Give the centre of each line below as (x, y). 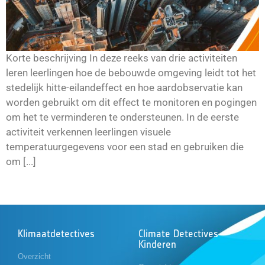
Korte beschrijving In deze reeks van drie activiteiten (122, 58)
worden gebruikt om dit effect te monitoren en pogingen (131, 102)
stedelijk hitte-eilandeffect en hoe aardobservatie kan (124, 87)
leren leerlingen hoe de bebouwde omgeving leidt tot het (131, 72)
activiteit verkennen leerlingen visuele (88, 132)
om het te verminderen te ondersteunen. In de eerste (122, 117)
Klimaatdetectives (56, 233)
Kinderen (157, 244)
